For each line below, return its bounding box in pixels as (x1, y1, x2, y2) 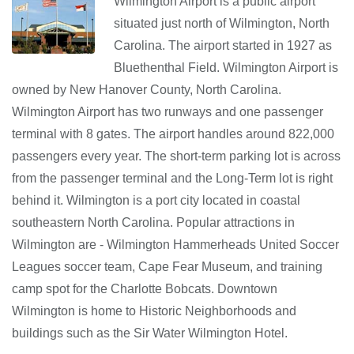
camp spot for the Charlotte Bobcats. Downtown (12, 281, 277, 296)
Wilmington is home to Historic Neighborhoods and (12, 303, 296, 318)
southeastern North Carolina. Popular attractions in (12, 215, 295, 229)
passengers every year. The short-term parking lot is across (12, 149, 341, 163)
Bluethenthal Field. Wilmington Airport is (113, 60, 338, 74)
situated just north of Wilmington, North (113, 16, 330, 30)
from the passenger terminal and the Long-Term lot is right (12, 171, 333, 185)
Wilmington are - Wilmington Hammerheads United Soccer (12, 237, 339, 251)
